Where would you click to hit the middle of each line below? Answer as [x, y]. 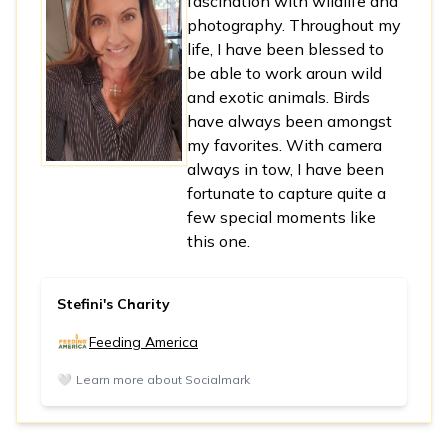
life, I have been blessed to [286, 48]
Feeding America [143, 341]
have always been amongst [290, 120]
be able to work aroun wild [285, 72]
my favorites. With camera [285, 144]
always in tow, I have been [286, 168]
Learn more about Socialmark [163, 379]
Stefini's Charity [113, 303]
